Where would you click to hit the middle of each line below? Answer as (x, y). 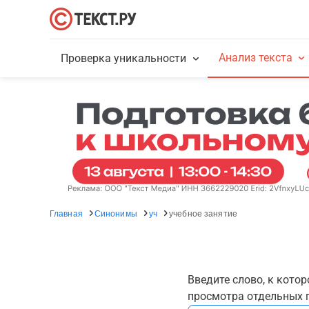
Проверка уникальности (124, 58)
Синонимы (116, 213)
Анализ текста (255, 58)
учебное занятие (203, 213)
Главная (66, 213)
